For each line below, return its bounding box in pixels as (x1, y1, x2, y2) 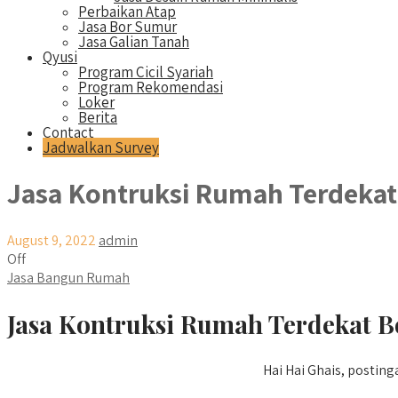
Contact (43, 123, 94, 142)
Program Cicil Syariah (78, 62, 213, 82)
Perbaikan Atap (78, 2, 176, 21)
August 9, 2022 (7, 230, 96, 250)
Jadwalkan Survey (43, 138, 159, 157)
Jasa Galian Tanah (78, 32, 189, 52)
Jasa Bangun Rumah (7, 267, 130, 287)
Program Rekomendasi (78, 77, 223, 97)
